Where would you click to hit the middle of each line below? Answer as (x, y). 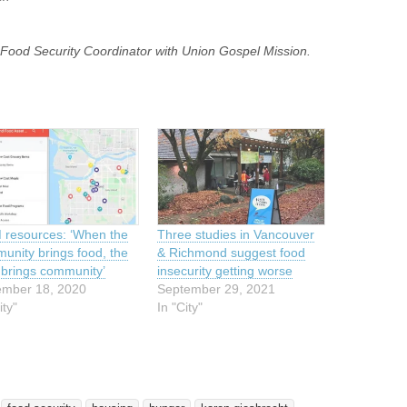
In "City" (180, 307)
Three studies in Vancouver (236, 234)
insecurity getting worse (225, 270)
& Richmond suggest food (232, 252)
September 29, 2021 (217, 288)
